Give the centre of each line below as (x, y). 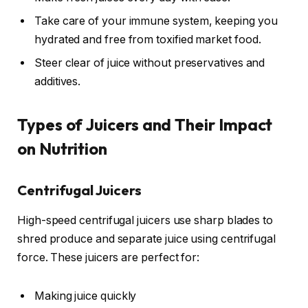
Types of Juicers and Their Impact (145, 125)
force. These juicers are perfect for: (109, 258)
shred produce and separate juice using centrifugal (147, 239)
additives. (58, 82)
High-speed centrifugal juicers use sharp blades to (145, 221)
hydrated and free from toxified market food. (148, 40)
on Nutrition (63, 149)
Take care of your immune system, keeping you (156, 21)
